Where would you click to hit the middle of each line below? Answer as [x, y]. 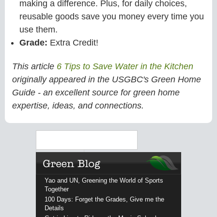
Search [45, 134]
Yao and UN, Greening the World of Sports [104, 180]
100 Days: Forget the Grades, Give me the [104, 199]
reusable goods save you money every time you [112, 16]
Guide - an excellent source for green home [96, 93]
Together [56, 189]
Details [54, 208]
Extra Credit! [74, 42]
